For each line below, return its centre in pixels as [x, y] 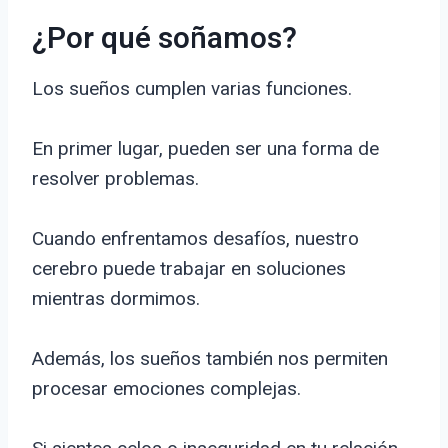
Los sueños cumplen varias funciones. [192, 89]
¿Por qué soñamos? [164, 39]
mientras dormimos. [116, 299]
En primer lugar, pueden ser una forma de [205, 149]
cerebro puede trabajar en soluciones [189, 269]
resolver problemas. [115, 179]
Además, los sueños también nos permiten [210, 359]
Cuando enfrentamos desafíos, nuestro [195, 239]
